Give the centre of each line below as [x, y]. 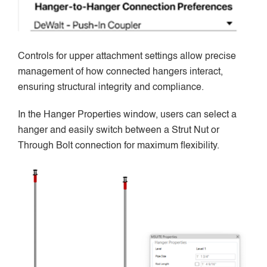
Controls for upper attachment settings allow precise [127, 57]
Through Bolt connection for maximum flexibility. [119, 146]
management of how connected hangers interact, [120, 72]
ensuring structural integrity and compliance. [111, 88]
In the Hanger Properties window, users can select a [127, 115]
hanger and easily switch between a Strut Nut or [119, 131]
